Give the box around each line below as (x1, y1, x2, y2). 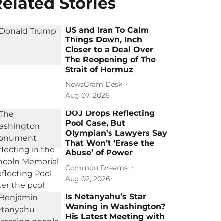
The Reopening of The (65, 55, 156, 64)
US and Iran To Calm (65, 25, 149, 35)
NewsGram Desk (65, 79, 123, 89)
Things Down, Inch (65, 35, 143, 44)
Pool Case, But (65, 118, 126, 128)
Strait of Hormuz (65, 65, 134, 74)
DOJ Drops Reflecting (65, 109, 155, 118)
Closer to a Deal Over (65, 45, 154, 54)
